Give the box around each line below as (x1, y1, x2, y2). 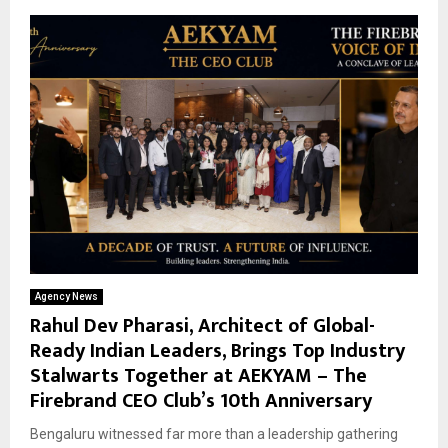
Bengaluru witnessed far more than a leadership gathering (30, 425, 398, 442)
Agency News (35, 290, 98, 302)
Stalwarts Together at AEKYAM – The (30, 358, 367, 393)
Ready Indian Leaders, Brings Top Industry (30, 333, 405, 368)
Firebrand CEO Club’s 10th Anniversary (30, 383, 372, 418)
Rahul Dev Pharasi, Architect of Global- (30, 308, 375, 343)
